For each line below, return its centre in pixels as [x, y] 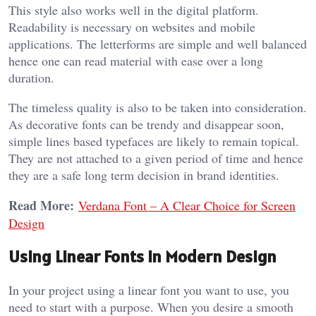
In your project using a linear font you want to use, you [149, 290]
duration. [31, 77]
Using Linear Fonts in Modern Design [142, 256]
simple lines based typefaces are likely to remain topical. [154, 141]
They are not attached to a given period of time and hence [156, 158]
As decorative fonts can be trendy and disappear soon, [146, 124]
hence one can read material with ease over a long [136, 60]
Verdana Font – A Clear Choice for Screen [187, 205]
